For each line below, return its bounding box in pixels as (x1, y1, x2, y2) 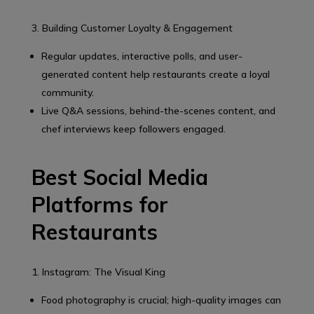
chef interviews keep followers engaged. (41, 122, 226, 135)
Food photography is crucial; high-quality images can (41, 293, 281, 306)
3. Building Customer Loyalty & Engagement (31, 21, 233, 34)
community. (41, 86, 94, 99)
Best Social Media (31, 163, 208, 191)
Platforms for (31, 191, 168, 218)
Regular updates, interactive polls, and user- (41, 49, 243, 62)
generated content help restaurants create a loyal (41, 67, 270, 81)
